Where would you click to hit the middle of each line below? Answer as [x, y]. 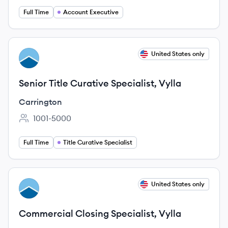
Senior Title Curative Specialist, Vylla [100, 83]
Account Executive [91, 12]
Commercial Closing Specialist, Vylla [100, 213]
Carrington [40, 102]
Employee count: [50, 123]
